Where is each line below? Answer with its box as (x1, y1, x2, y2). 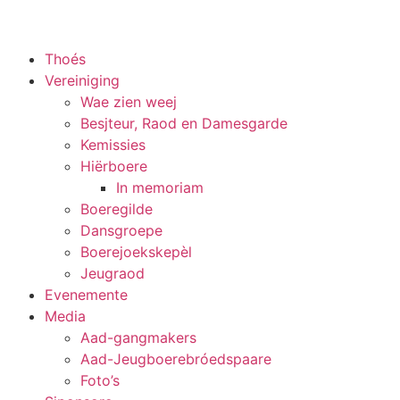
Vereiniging (45, 71, 120, 89)
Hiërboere (80, 157, 147, 175)
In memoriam (116, 179, 204, 196)
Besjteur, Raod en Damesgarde (80, 114, 287, 132)
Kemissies (80, 136, 146, 154)
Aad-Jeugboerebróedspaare (80, 350, 271, 368)
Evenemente (45, 286, 128, 304)
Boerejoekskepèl (80, 243, 192, 261)
